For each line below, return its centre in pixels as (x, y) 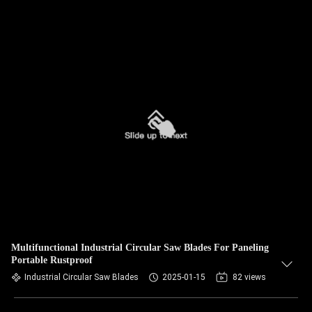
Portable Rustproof (52, 260)
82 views (249, 277)
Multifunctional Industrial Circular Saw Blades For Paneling (140, 248)
